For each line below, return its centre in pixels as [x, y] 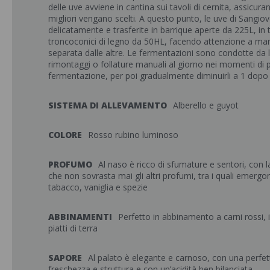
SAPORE [65, 258]
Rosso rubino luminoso [133, 135]
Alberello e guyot [206, 105]
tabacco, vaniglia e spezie [98, 187]
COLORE [65, 135]
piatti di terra [73, 228]
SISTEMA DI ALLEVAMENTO [108, 105]
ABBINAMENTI [80, 217]
